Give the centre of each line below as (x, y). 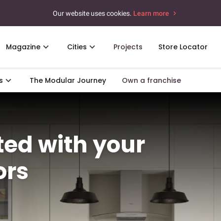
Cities (77, 47)
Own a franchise (151, 80)
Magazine (23, 47)
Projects (128, 47)
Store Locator (183, 47)
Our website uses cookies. (92, 13)
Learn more (152, 13)
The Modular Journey (68, 80)
